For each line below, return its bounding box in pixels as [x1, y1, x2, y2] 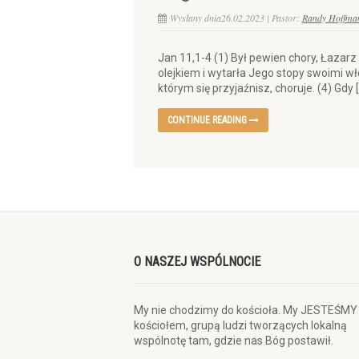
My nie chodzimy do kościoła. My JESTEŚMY [134, 304, 357, 317]
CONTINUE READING [167, 115, 249, 126]
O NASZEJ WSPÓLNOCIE [134, 254, 260, 269]
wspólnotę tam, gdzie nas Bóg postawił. [134, 334, 333, 347]
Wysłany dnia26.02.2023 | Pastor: [170, 11, 302, 24]
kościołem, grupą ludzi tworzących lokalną [134, 319, 347, 332]
